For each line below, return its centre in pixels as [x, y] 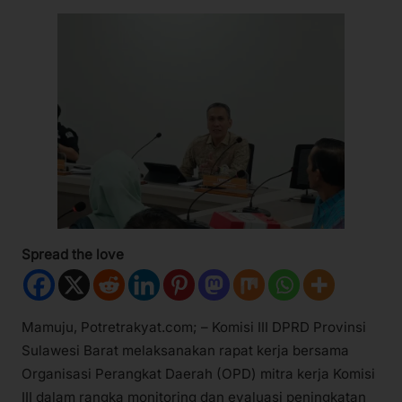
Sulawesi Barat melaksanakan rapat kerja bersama [185, 350]
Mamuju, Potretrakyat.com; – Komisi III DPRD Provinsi [194, 327]
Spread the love [73, 254]
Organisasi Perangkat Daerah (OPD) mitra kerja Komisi [198, 373]
